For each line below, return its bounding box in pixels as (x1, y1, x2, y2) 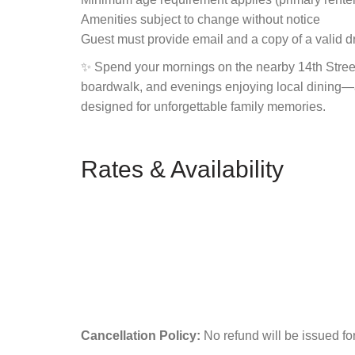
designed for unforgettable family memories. (81, 99, 326, 113)
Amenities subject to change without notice (81, 12, 320, 26)
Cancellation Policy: (81, 328, 200, 342)
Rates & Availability (81, 155, 284, 182)
